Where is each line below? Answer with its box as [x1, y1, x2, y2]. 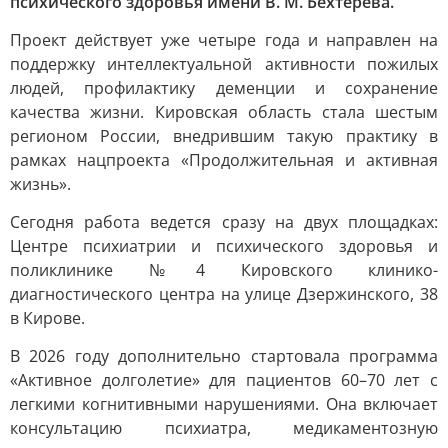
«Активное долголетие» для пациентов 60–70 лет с [10, 369, 438, 391]
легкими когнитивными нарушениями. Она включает [10, 393, 438, 415]
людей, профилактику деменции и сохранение [10, 77, 438, 99]
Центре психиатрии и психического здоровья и [10, 235, 438, 257]
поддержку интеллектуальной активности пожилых [10, 53, 438, 75]
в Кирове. [10, 307, 85, 329]
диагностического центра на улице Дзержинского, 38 [10, 283, 438, 305]
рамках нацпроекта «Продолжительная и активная [10, 149, 438, 171]
